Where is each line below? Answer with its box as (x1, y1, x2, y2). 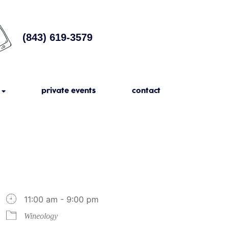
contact (131, 86, 161, 97)
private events (41, 86, 96, 97)
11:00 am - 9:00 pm (24, 194, 99, 205)
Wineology (24, 212, 58, 221)
